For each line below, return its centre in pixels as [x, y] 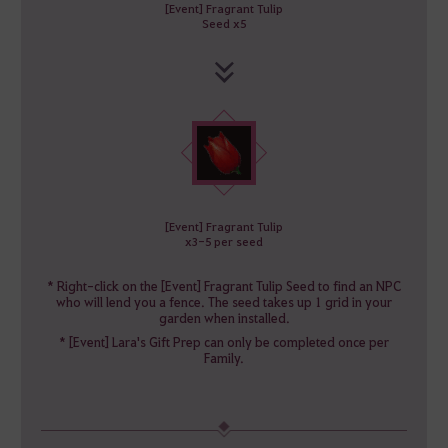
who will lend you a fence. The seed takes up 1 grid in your [224, 302]
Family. [224, 358]
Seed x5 [224, 23]
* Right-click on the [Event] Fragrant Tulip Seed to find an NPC [224, 286]
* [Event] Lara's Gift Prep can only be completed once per [224, 342]
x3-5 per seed [224, 240]
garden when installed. [224, 318]
